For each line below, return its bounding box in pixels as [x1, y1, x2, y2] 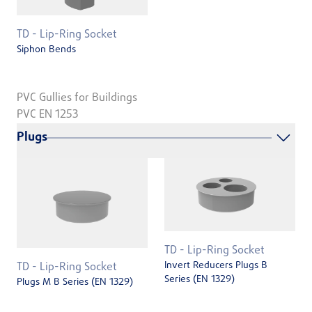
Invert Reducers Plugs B [164, 258, 267, 274]
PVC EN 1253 [17, 106, 79, 123]
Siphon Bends [17, 42, 76, 58]
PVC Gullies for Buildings [17, 89, 137, 107]
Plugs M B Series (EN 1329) [17, 274, 133, 290]
